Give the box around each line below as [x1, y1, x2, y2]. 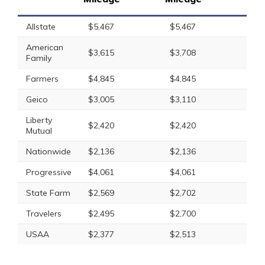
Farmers [26, 73, 59, 84]
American [26, 42, 63, 53]
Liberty [26, 115, 52, 125]
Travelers [26, 208, 62, 219]
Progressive [26, 167, 72, 177]
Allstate [26, 21, 56, 32]
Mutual [26, 125, 52, 136]
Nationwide [26, 146, 71, 157]
